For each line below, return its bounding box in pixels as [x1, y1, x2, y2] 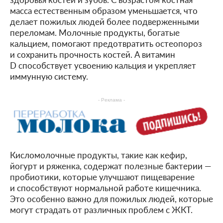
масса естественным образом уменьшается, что [10, 4, 198, 16]
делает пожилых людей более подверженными [10, 15, 199, 27]
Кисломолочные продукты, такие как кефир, [10, 149, 187, 161]
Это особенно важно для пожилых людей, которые [10, 193, 213, 205]
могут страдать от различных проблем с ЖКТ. [10, 204, 193, 216]
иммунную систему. [10, 70, 88, 82]
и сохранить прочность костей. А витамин [10, 48, 175, 60]
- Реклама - [98, 97, 125, 103]
